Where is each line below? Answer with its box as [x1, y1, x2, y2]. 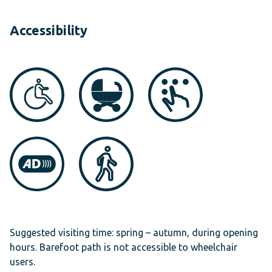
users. [10, 256, 35, 267]
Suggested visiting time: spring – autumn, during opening [10, 226, 258, 238]
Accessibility [10, 22, 87, 38]
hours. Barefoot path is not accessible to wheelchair [10, 241, 237, 253]
